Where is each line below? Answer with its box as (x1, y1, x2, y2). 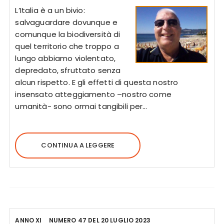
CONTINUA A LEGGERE (41, 140, 115, 150)
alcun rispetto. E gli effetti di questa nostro (15, 77, 178, 87)
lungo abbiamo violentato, (15, 53, 116, 63)
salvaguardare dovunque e (15, 17, 118, 27)
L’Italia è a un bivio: (15, 5, 85, 15)
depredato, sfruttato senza (15, 65, 121, 75)
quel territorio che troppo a (15, 41, 119, 51)
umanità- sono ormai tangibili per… (15, 101, 147, 111)
